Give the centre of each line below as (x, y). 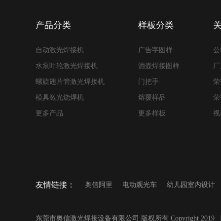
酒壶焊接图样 (159, 66)
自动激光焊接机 (60, 50)
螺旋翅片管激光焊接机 (70, 82)
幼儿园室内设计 (191, 185)
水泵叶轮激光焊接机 (67, 66)
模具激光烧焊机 (60, 97)
